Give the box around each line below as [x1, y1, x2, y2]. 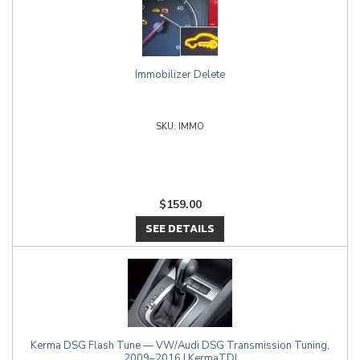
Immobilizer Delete [135, 67, 225, 82]
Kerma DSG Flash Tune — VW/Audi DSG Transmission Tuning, [31, 338, 329, 353]
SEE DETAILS [145, 220, 215, 237]
